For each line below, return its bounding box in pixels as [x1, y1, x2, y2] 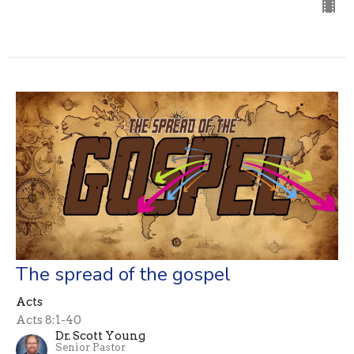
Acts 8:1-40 [16, 312, 81, 327]
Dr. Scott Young [55, 328, 145, 343]
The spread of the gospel [16, 261, 231, 287]
